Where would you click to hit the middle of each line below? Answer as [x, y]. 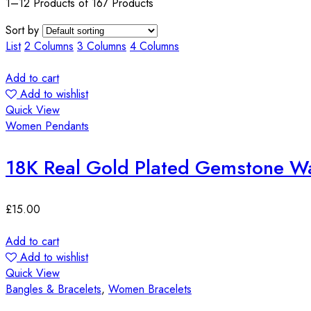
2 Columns [49, 46]
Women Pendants [47, 126]
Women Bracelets [150, 289]
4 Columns [154, 46]
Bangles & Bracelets [53, 289]
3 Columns [102, 46]
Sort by [22, 30]
